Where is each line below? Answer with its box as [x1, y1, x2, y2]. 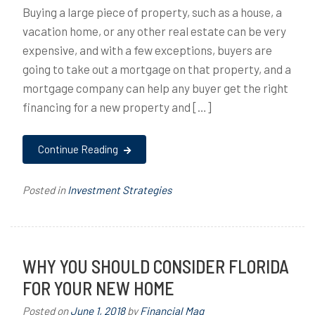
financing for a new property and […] [22, 100, 212, 115]
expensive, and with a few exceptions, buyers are [22, 43, 272, 58]
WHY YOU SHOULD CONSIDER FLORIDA [22, 255, 289, 278]
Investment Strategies [67, 184, 172, 197]
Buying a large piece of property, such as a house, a [22, 5, 282, 20]
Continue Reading [38, 143, 121, 156]
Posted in [22, 184, 67, 197]
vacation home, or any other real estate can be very [22, 24, 286, 39]
